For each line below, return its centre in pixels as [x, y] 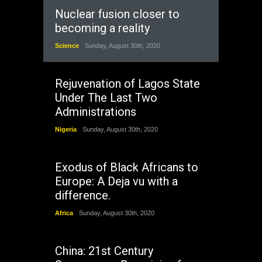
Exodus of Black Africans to [127, 167]
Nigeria [66, 129]
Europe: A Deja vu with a [116, 181]
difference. [83, 195]
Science [67, 45]
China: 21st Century [104, 251]
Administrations [96, 111]
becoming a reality [102, 28]
